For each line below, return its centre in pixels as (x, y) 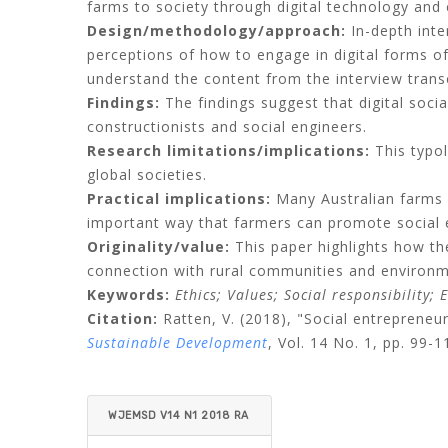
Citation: (122, 318)
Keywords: (131, 294)
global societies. (147, 174)
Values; (255, 294)
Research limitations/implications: (228, 150)
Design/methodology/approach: (216, 30)
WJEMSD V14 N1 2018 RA (178, 415)
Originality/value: (158, 246)
